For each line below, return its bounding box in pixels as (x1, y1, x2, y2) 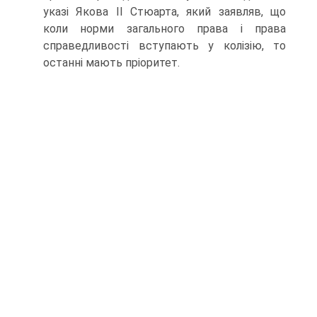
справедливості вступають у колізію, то (43, 39, 286, 52)
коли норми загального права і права (43, 22, 286, 35)
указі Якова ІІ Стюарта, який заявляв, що (43, 5, 286, 18)
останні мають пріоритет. (43, 56, 180, 69)
